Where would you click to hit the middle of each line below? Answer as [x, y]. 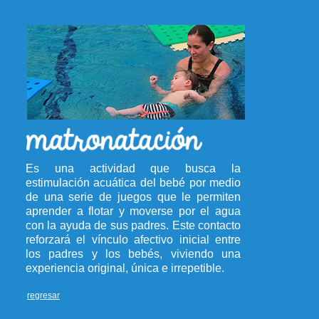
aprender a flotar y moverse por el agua [133, 211]
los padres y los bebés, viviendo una [133, 254]
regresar [43, 296]
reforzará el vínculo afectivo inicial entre [133, 240]
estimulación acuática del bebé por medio [133, 183]
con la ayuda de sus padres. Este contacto [133, 225]
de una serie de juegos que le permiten [133, 197]
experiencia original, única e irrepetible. [125, 268]
